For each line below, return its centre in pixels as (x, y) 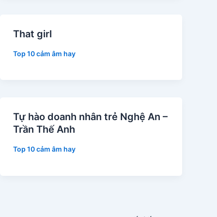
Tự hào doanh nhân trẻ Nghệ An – (90, 117)
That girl (32, 34)
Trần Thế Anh (44, 130)
